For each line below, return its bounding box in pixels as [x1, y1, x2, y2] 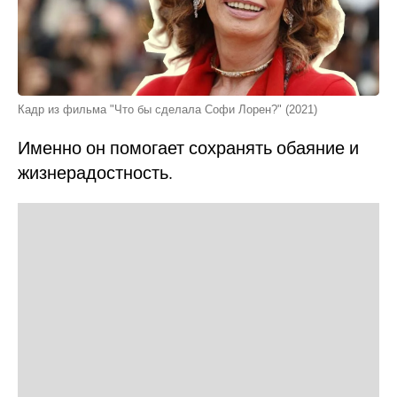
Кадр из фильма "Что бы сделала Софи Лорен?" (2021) [18, 102, 317, 116]
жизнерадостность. [18, 160, 173, 184]
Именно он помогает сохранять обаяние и [18, 135, 359, 160]
